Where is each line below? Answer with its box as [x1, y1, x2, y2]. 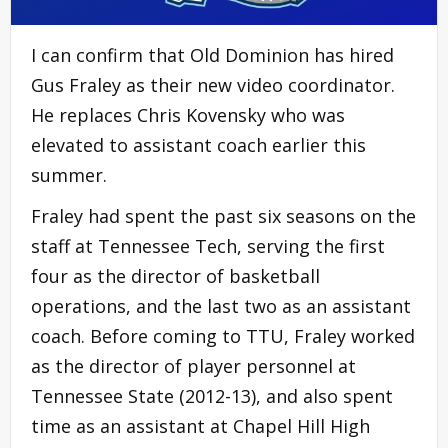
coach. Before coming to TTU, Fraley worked [31, 323, 415, 348]
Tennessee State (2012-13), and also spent [31, 383, 393, 408]
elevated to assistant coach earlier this [31, 132, 366, 157]
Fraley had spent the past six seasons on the [31, 203, 416, 228]
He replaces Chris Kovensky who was [31, 102, 345, 127]
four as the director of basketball [31, 263, 320, 288]
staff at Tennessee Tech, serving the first [31, 233, 385, 258]
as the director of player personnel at [31, 353, 356, 378]
